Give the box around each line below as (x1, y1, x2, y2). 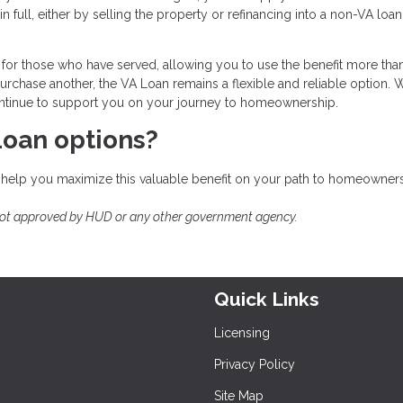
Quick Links (214, 288, 319, 311)
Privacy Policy (214, 357, 295, 372)
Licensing (214, 326, 270, 340)
